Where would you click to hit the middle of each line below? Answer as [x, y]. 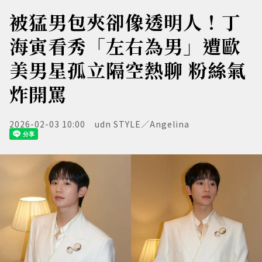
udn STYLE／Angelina [142, 124]
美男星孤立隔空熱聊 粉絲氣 [128, 70]
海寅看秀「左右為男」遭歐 [125, 46]
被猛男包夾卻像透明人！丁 [125, 22]
